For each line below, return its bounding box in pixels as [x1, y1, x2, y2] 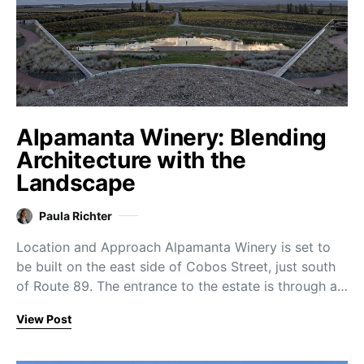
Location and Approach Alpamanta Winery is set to [16, 239, 331, 256]
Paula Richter [39, 209, 112, 223]
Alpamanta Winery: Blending [16, 123, 327, 152]
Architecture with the [16, 146, 246, 175]
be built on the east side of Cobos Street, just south [16, 258, 336, 275]
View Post [16, 312, 71, 327]
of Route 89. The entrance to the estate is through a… [16, 278, 348, 295]
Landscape [16, 169, 136, 197]
